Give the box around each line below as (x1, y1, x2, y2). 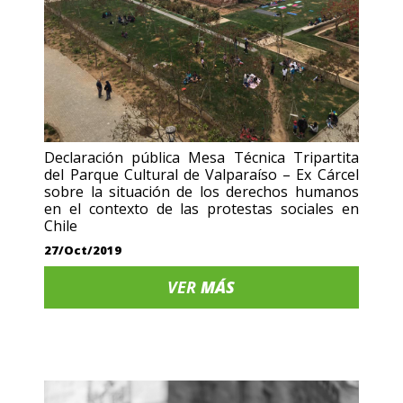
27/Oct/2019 (44, 242, 122, 259)
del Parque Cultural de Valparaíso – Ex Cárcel (44, 165, 359, 185)
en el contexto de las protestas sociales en (44, 199, 359, 219)
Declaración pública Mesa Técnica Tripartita (44, 148, 359, 168)
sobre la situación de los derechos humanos (44, 182, 359, 202)
